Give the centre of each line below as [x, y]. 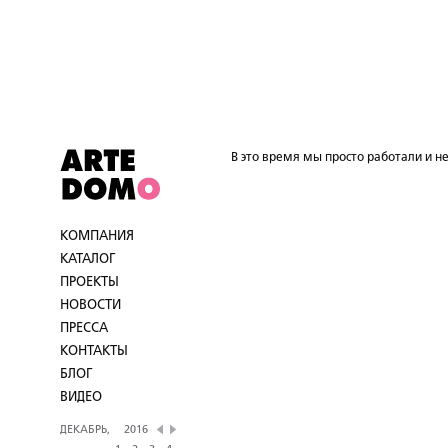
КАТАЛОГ [88, 259]
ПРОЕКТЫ [89, 282]
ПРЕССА [84, 328]
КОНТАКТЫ [94, 351]
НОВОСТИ [90, 305]
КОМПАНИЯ [97, 236]
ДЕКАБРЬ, [88, 429]
